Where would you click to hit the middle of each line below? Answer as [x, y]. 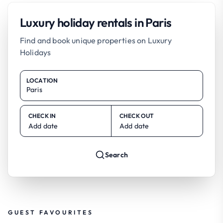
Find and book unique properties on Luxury [96, 40]
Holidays [36, 52]
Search [116, 155]
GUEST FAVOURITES [51, 212]
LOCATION [42, 80]
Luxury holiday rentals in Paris [96, 22]
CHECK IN [42, 115]
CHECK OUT [137, 115]
